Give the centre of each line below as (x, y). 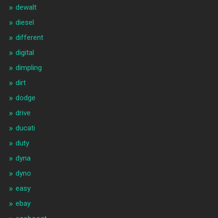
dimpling (28, 68)
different (29, 38)
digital (25, 53)
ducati (25, 128)
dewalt (26, 8)
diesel (25, 23)
